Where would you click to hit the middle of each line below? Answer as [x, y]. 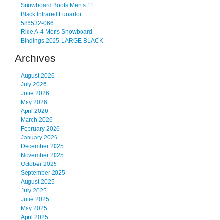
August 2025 [38, 182]
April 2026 [34, 111]
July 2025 [34, 191]
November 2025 [42, 155]
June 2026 [35, 94]
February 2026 [40, 129]
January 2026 [39, 138]
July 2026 [34, 85]
